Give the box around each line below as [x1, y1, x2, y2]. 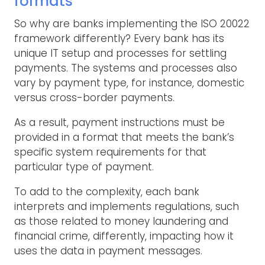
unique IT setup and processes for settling [14, 46, 227, 60]
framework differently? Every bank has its [14, 31, 224, 46]
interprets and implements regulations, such [14, 199, 239, 214]
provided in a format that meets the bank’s [14, 130, 234, 144]
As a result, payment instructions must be [14, 115, 225, 130]
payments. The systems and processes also [14, 60, 237, 75]
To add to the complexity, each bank [14, 184, 199, 199]
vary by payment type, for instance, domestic [14, 75, 244, 90]
